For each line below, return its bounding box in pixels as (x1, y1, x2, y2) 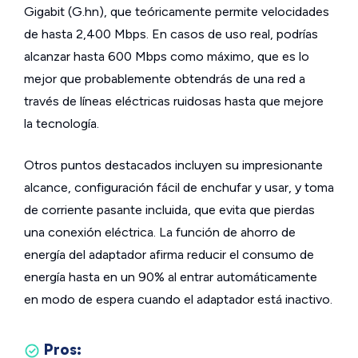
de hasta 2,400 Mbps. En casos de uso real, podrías (24, 26, 318, 42)
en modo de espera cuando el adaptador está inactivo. (24, 292, 332, 307)
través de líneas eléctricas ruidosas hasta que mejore (24, 93, 324, 109)
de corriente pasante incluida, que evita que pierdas (24, 202, 315, 217)
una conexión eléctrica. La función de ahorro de (24, 225, 296, 240)
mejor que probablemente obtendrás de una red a (24, 71, 305, 86)
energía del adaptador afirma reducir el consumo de (24, 247, 314, 262)
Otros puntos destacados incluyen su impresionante (24, 157, 323, 173)
